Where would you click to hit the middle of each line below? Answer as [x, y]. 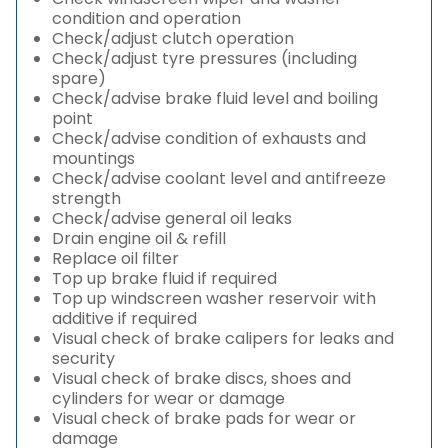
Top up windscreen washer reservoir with [214, 298]
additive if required [124, 318]
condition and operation [146, 18]
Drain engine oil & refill [139, 238]
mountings [93, 158]
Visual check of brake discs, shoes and [201, 378]
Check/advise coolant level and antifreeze [219, 178]
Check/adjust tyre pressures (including [204, 58]
